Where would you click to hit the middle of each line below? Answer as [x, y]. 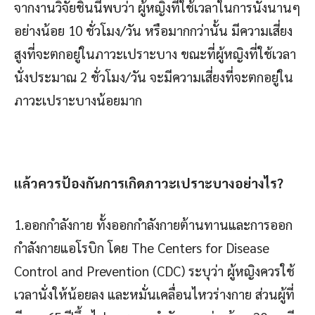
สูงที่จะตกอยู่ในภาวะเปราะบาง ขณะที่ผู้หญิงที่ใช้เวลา [155, 53]
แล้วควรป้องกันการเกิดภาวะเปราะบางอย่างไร [146, 182]
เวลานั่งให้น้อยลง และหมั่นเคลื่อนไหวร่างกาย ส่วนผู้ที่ [154, 294]
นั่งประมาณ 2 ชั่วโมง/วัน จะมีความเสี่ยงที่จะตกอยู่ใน [154, 76]
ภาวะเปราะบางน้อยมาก [78, 99]
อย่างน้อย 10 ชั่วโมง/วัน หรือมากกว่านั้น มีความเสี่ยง [153, 30]
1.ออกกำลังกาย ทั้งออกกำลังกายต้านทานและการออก [153, 224]
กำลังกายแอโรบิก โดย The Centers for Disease [142, 247]
